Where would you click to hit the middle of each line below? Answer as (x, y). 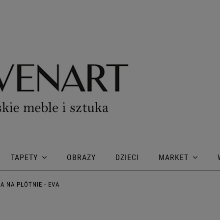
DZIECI (127, 157)
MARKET (174, 157)
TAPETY (24, 157)
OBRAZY (81, 157)
